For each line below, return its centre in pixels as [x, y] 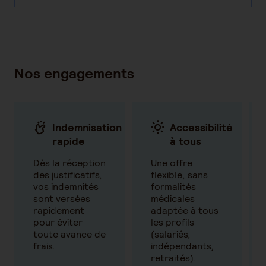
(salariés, [171, 234]
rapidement [59, 210]
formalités [173, 187]
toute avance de [69, 234]
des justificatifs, [68, 175]
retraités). [174, 258]
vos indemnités [66, 187]
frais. [44, 246]
